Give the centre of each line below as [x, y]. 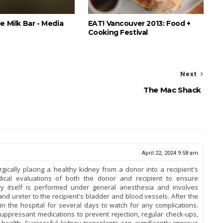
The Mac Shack [172, 90]
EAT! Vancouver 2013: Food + [139, 23]
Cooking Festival [118, 32]
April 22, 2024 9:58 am [170, 153]
